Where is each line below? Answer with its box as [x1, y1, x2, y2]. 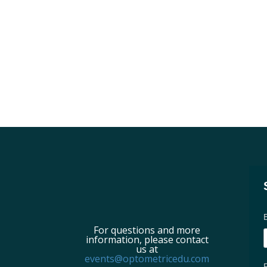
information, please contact [85, 232, 209, 246]
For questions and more [94, 223, 201, 237]
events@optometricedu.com [85, 252, 210, 265]
